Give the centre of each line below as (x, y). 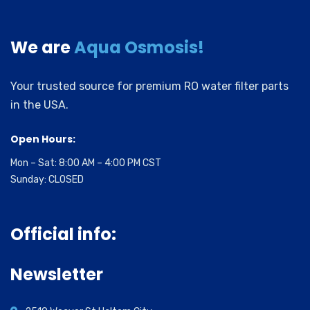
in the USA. (39, 104)
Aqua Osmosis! (139, 47)
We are (42, 47)
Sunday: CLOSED (47, 179)
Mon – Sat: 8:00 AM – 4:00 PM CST (86, 163)
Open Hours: (43, 139)
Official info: (63, 234)
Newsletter (57, 274)
